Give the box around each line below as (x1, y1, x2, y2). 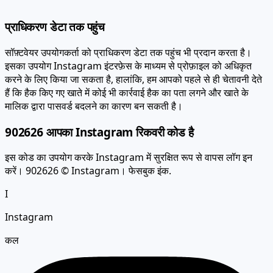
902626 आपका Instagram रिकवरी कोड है (5, 110, 194, 126)
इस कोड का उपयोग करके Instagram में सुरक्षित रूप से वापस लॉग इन (5, 137, 252, 151)
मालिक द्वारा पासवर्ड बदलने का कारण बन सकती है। (5, 85, 183, 99)
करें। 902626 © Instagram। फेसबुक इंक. (5, 151, 171, 165)
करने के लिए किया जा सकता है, (5, 58, 116, 73)
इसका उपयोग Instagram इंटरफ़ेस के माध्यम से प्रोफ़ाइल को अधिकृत (5, 45, 252, 59)
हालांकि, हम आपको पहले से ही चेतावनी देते (116, 58, 262, 73)
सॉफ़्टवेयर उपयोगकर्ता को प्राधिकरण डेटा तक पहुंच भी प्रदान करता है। (5, 32, 252, 46)
